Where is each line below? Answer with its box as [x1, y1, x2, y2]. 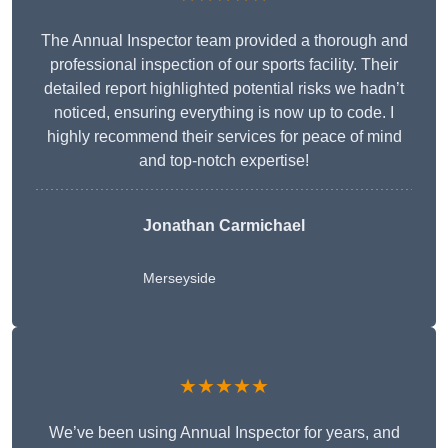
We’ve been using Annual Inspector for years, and [48, 424, 400, 442]
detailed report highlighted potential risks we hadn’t [44, 80, 404, 98]
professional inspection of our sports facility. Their [50, 56, 398, 74]
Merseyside [143, 270, 216, 287]
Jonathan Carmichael [143, 217, 305, 235]
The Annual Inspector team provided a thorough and [40, 32, 408, 50]
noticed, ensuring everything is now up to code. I [54, 104, 394, 122]
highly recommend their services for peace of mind [46, 128, 402, 146]
